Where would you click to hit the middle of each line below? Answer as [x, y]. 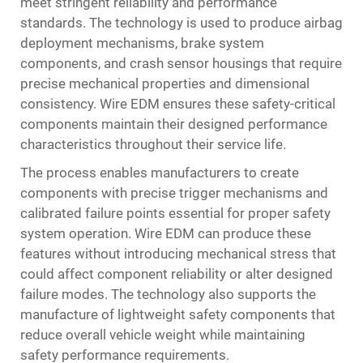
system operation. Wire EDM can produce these [166, 233]
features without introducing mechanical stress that [178, 254]
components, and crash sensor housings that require [181, 63]
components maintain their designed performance [174, 124]
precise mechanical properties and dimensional [165, 83]
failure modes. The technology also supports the [168, 294]
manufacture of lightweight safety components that [178, 314]
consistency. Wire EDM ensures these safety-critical [178, 104]
